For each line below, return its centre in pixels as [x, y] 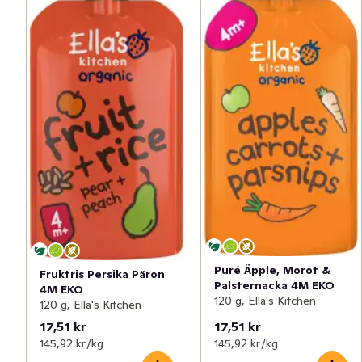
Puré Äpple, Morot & [272, 270]
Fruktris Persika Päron [102, 274]
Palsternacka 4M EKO [274, 285]
